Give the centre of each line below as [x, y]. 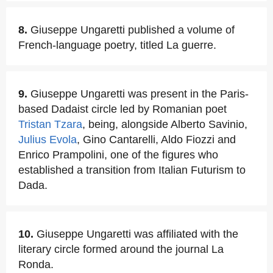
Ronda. [36, 264]
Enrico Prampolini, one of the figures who [118, 155]
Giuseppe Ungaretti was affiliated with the [137, 234]
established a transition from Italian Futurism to [132, 170]
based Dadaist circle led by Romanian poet [122, 109]
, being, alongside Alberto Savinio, [165, 124]
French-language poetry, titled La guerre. [117, 45]
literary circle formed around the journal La [121, 249]
